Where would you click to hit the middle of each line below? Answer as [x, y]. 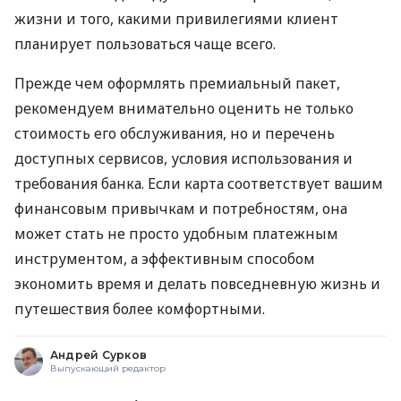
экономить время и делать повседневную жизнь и [197, 284]
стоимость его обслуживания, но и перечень [175, 134]
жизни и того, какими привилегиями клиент [176, 19]
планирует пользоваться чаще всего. [145, 44]
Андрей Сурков [99, 355]
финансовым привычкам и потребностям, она [181, 209]
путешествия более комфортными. [140, 309]
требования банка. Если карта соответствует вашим [199, 184]
